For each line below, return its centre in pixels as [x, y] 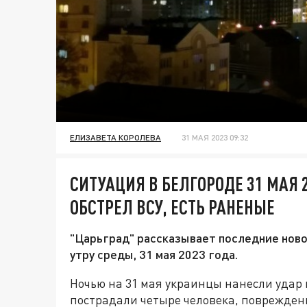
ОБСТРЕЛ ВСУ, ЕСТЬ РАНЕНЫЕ [172, 207]
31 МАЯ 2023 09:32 [215, 138]
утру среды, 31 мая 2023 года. [154, 255]
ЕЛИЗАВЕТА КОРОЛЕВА [115, 138]
